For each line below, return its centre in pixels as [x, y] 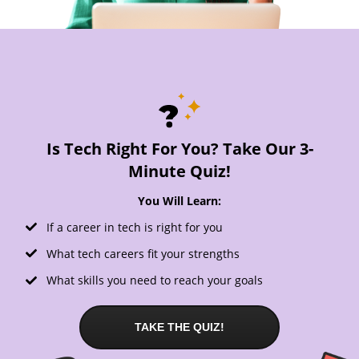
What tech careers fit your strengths [141, 254]
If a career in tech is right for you [133, 227]
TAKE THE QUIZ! [179, 327]
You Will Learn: [179, 200]
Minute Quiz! [179, 171]
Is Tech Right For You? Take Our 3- [179, 148]
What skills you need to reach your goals [153, 280]
